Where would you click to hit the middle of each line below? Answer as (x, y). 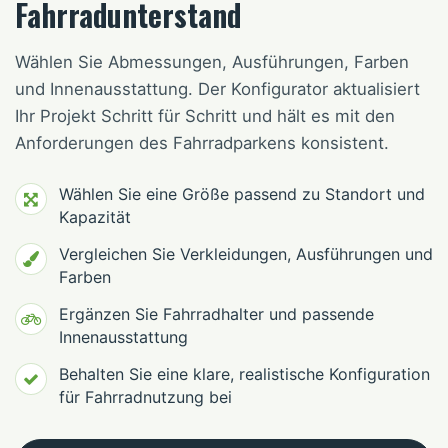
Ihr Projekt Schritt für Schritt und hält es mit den (205, 116)
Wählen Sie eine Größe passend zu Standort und (242, 194)
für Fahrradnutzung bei (145, 397)
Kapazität (95, 217)
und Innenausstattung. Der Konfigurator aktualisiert (217, 89)
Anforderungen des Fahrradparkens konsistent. (202, 143)
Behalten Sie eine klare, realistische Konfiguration (244, 374)
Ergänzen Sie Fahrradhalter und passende (216, 314)
